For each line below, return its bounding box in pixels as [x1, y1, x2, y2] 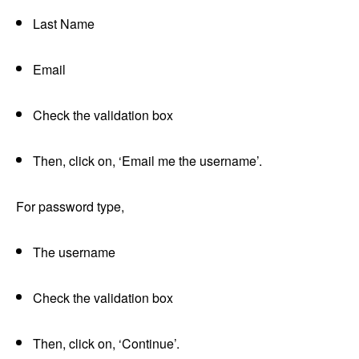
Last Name [33, 14, 95, 34]
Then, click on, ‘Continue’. [33, 334, 179, 353]
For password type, [16, 197, 124, 216]
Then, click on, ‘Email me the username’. [33, 151, 262, 171]
